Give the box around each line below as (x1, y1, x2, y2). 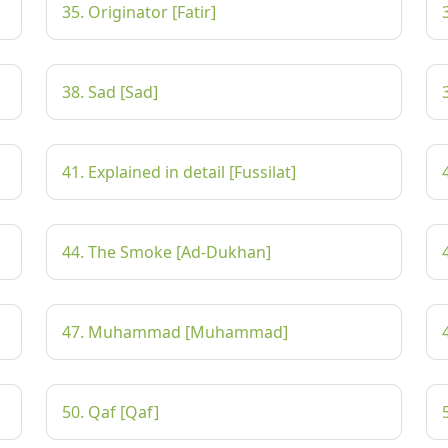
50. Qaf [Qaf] (62, 401, 159, 423)
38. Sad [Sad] (62, 81, 158, 103)
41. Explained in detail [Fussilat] (62, 161, 296, 183)
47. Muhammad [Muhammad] (62, 321, 288, 343)
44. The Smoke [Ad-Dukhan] (62, 241, 271, 263)
